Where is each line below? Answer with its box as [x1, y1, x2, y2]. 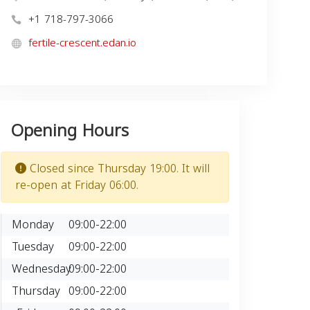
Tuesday [12, 236, 54, 258]
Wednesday [12, 258, 71, 280]
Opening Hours [11, 115, 129, 147]
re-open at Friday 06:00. [15, 174, 138, 197]
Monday [12, 214, 54, 236]
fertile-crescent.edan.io [28, 33, 136, 53]
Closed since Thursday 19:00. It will [26, 158, 210, 180]
